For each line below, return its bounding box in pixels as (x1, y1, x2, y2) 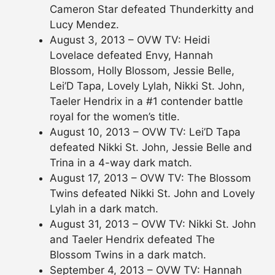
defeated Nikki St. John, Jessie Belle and (50, 141, 252, 153)
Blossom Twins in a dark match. (50, 248, 206, 261)
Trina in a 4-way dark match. (50, 156, 192, 169)
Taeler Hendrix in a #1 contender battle (50, 95, 243, 107)
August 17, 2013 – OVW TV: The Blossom (50, 171, 251, 184)
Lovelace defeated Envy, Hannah (50, 48, 213, 61)
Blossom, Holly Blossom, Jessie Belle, (50, 64, 234, 77)
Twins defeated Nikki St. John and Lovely (50, 187, 255, 199)
